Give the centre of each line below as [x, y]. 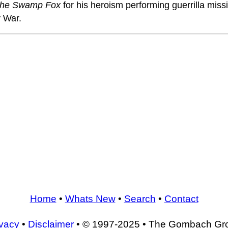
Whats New [90, 199]
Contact [181, 199]
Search [140, 199]
